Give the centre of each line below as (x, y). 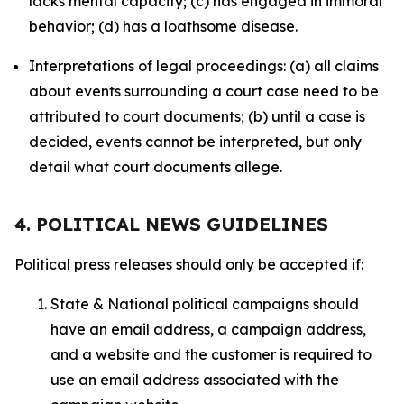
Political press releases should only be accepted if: (191, 264)
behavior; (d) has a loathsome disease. (163, 26)
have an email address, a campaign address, (208, 329)
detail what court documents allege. (156, 167)
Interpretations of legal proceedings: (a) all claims (204, 66)
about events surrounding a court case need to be (204, 91)
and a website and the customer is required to (211, 354)
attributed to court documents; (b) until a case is (197, 116)
